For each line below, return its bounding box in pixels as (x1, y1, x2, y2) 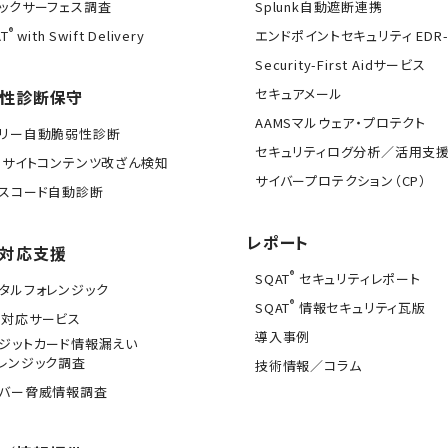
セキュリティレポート (295, 269, 421, 288)
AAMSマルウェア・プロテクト (255, 113, 426, 132)
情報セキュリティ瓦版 (295, 298, 426, 317)
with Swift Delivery (13, 26, 145, 45)
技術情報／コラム (255, 356, 362, 375)
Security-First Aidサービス (255, 55, 426, 74)
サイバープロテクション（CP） (255, 171, 428, 190)
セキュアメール (255, 84, 343, 103)
